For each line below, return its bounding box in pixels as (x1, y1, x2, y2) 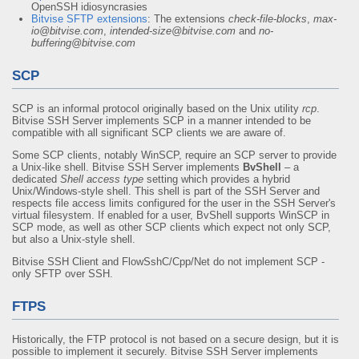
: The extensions (147, 13, 228, 25)
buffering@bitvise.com (31, 37, 135, 49)
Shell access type (60, 173, 143, 185)
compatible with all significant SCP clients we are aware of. (12, 127, 286, 139)
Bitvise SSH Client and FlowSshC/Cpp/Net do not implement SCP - (12, 256, 325, 268)
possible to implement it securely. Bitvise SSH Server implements (12, 345, 318, 357)
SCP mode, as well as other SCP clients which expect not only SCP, (12, 221, 331, 233)
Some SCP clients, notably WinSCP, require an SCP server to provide (12, 149, 337, 161)
